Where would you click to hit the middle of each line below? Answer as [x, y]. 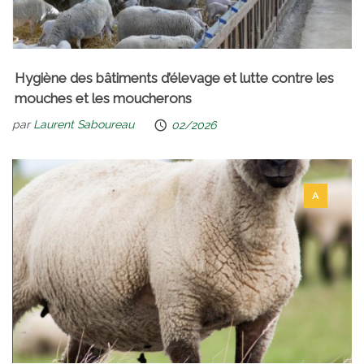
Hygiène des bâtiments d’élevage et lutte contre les [174, 78]
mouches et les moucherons [103, 98]
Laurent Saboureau [84, 125]
